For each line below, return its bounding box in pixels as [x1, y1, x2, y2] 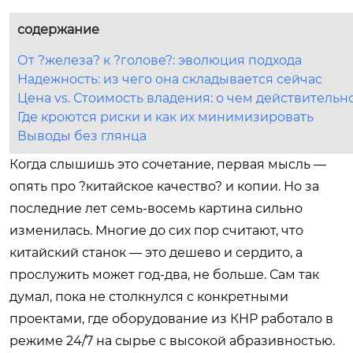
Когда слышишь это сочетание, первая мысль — [9, 156, 326, 172]
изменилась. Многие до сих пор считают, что [9, 222, 303, 238]
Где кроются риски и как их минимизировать [17, 109, 314, 124]
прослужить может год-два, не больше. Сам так [9, 266, 319, 282]
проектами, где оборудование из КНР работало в [9, 310, 333, 326]
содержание [17, 21, 99, 37]
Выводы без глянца [17, 128, 147, 143]
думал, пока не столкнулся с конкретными [9, 288, 288, 304]
